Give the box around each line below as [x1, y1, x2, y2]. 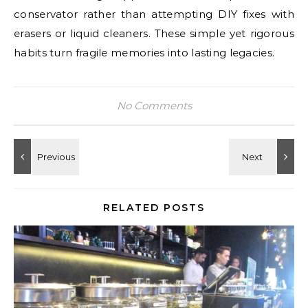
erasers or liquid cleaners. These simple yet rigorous [14, 27, 294, 40]
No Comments [116, 99, 192, 112]
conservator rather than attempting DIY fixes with [14, 8, 294, 21]
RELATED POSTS [103, 201, 205, 214]
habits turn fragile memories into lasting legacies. [14, 46, 275, 59]
